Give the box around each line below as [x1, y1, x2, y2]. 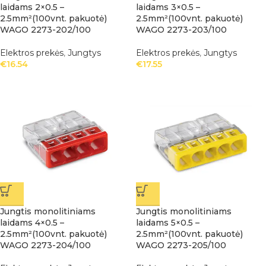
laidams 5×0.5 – [136, 217, 199, 228]
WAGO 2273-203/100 [136, 24, 227, 35]
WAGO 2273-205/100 [136, 240, 226, 251]
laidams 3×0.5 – [136, 2, 200, 12]
